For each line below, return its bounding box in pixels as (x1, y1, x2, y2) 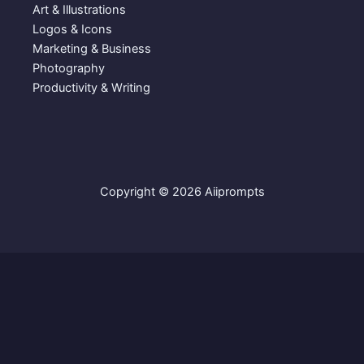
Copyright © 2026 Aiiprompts (99, 184, 265, 199)
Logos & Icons (32, 21, 112, 37)
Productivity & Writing (32, 80, 150, 95)
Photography (32, 60, 105, 76)
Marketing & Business (32, 41, 151, 56)
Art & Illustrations (32, 2, 126, 17)
